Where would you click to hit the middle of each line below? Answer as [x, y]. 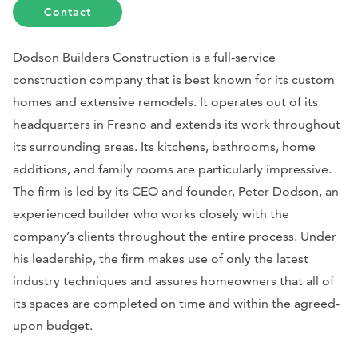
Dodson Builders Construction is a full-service [144, 57]
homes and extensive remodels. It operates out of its [165, 101]
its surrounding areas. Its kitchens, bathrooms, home [164, 146]
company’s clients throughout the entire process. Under [175, 236]
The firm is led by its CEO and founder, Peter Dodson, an [176, 191]
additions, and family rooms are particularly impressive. [172, 169]
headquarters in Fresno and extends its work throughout [177, 124]
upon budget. [53, 325]
